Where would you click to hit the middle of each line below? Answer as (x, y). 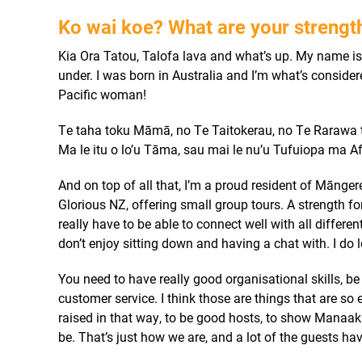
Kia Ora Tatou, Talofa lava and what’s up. (175, 55)
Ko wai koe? (113, 27)
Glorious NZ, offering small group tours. (172, 204)
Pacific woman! (102, 94)
